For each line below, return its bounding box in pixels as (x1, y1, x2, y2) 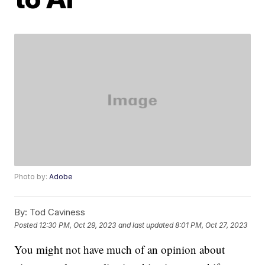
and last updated (118, 220, 174, 230)
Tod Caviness (27, 206, 86, 218)
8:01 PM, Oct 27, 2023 (175, 220, 248, 230)
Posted (14, 220, 40, 230)
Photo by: (14, 172, 50, 182)
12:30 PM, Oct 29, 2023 (39, 220, 117, 230)
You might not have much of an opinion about (14, 242, 225, 257)
